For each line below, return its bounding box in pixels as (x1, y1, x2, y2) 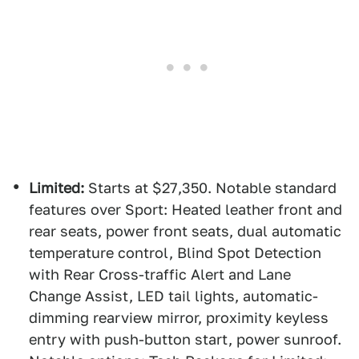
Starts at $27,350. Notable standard (84, 179, 337, 196)
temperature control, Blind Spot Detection (29, 244, 321, 261)
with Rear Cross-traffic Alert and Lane (29, 266, 291, 283)
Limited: (29, 179, 84, 196)
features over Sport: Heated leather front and (29, 201, 342, 218)
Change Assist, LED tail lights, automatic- (29, 288, 318, 305)
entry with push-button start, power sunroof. (29, 331, 341, 348)
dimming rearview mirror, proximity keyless (29, 309, 329, 326)
